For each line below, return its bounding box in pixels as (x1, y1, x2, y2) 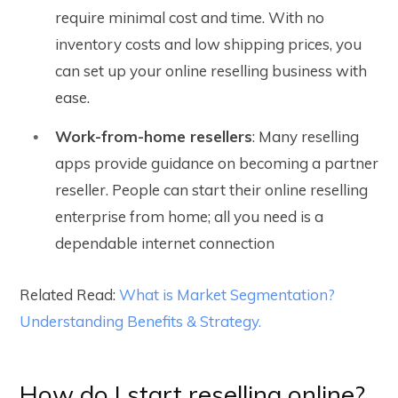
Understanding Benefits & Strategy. (20, 312, 261, 331)
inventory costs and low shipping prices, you (55, 35, 362, 54)
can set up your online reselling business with (55, 61, 367, 81)
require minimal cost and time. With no (55, 8, 324, 28)
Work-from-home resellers (55, 127, 252, 147)
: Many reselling (252, 127, 359, 147)
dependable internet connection (55, 234, 275, 253)
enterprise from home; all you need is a (55, 207, 323, 227)
